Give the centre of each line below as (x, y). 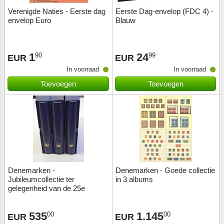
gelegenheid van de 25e (46, 188)
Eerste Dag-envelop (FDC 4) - (164, 11)
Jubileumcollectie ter (41, 179)
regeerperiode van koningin (52, 197)
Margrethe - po (32, 206)
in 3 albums (134, 179)
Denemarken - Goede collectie (165, 170)
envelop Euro (29, 20)
